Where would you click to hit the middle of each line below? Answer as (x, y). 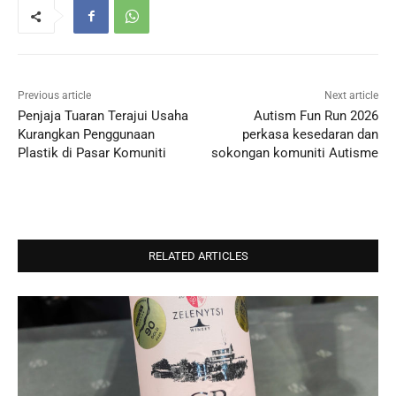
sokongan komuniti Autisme (294, 153)
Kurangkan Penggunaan (86, 135)
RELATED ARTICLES (198, 256)
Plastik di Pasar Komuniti (92, 153)
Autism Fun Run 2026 (316, 116)
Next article (351, 96)
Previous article (54, 96)
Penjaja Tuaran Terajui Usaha (103, 116)
